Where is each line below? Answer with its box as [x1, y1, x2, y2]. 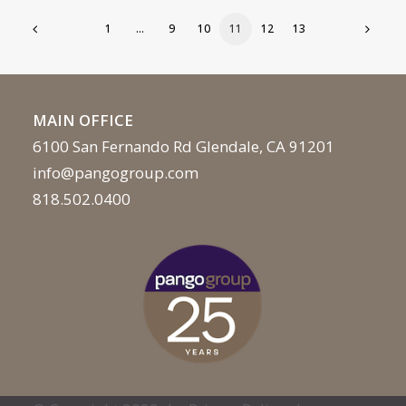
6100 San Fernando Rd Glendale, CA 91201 [33, 136, 334, 157]
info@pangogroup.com [33, 162, 198, 183]
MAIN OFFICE [33, 110, 133, 130]
